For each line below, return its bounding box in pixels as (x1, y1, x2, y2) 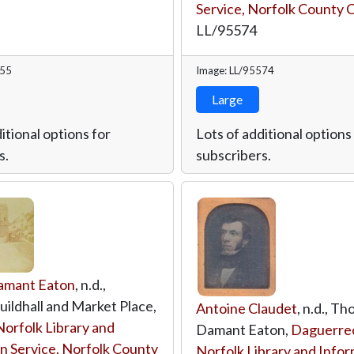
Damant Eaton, (195, 320, 291, 338)
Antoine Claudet (195, 299, 297, 317)
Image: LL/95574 (195, 63, 274, 77)
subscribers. (195, 145, 271, 164)
